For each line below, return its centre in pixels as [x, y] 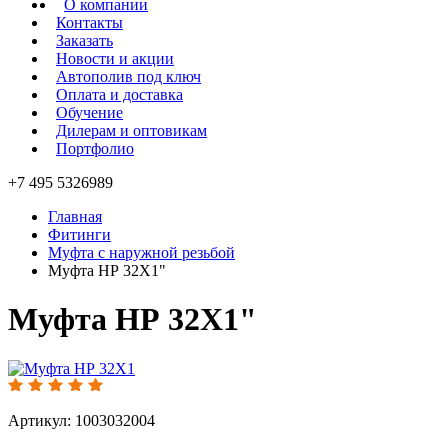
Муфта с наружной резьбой [141, 252]
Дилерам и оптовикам [131, 130]
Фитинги [79, 234]
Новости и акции [115, 58]
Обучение [89, 112]
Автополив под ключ [128, 76]
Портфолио [95, 148]
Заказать [84, 40]
